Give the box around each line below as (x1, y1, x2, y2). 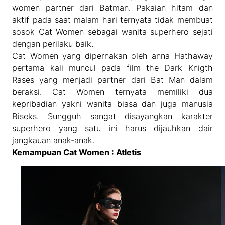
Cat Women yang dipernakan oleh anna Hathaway (12, 50, 213, 61)
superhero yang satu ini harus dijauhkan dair (12, 123, 213, 133)
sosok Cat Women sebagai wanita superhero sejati (12, 26, 213, 37)
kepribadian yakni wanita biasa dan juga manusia (12, 98, 213, 109)
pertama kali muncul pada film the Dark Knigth (12, 62, 213, 73)
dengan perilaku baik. (12, 38, 96, 49)
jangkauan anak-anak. (12, 135, 95, 145)
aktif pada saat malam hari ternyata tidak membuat (12, 14, 213, 25)
